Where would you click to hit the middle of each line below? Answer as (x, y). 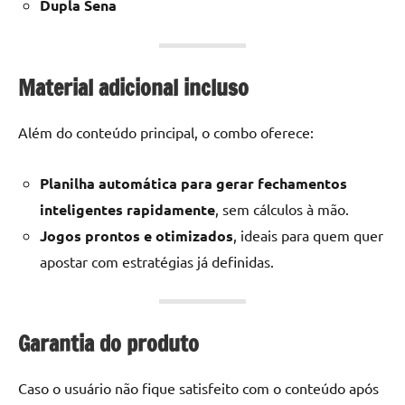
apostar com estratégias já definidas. (157, 261)
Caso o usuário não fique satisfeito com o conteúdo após (198, 387)
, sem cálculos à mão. (282, 208)
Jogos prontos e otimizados (137, 235)
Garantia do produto (108, 343)
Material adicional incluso (133, 87)
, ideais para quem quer (308, 235)
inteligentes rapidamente (127, 209)
